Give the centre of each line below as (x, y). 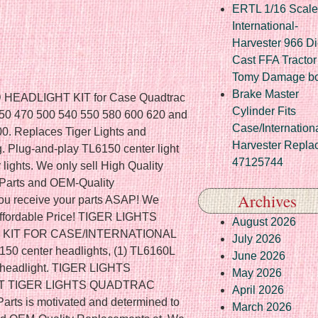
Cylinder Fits (264, 111)
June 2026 (259, 256)
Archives (267, 201)
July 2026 (257, 238)
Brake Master (265, 94)
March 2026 (262, 307)
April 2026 (258, 290)
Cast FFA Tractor (274, 60)
